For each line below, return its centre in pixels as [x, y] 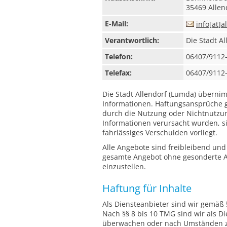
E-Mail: [117, 24]
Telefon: [119, 56]
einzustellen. [124, 166]
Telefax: [118, 73]
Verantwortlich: [132, 40]
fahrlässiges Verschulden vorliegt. [160, 133]
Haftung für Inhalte [147, 188]
